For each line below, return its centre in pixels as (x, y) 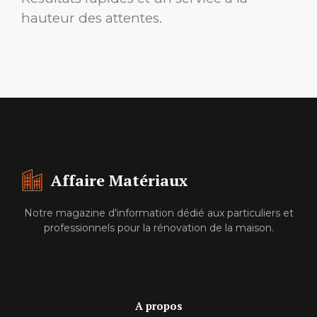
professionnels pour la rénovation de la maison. (158, 228)
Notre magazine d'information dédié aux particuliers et (158, 213)
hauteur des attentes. (92, 18)
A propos (158, 305)
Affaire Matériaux (119, 180)
